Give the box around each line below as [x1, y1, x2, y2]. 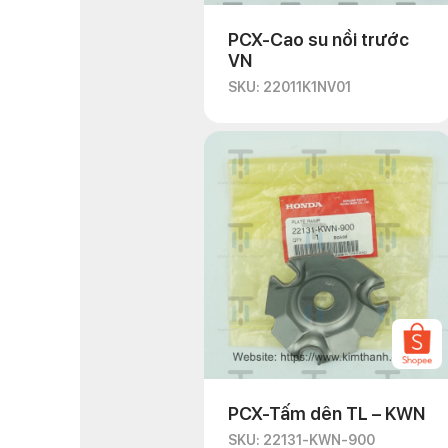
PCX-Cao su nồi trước [228, 29, 409, 50]
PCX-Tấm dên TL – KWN [228, 403, 426, 424]
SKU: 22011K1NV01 [228, 79, 351, 95]
